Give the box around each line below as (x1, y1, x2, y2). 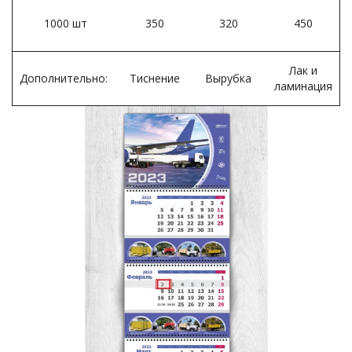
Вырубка (205, 70, 251, 86)
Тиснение (129, 70, 180, 86)
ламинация (274, 78, 332, 93)
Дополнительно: (20, 70, 111, 86)
